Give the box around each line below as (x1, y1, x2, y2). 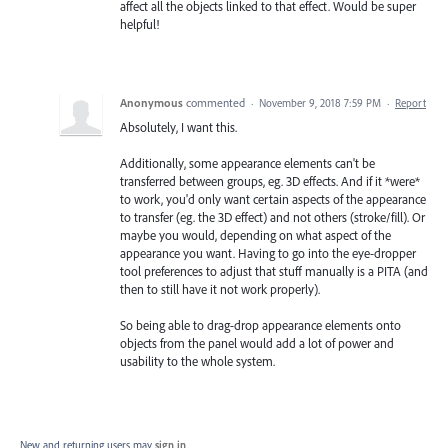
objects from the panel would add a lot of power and (120, 335, 394, 352)
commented (186, 95, 248, 111)
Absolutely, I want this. (120, 119, 237, 136)
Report (395, 96, 426, 111)
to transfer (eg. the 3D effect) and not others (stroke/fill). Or (120, 209, 425, 226)
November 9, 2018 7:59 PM (259, 96, 381, 111)
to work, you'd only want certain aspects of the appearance (120, 191, 426, 208)
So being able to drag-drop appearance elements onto (120, 317, 401, 334)
